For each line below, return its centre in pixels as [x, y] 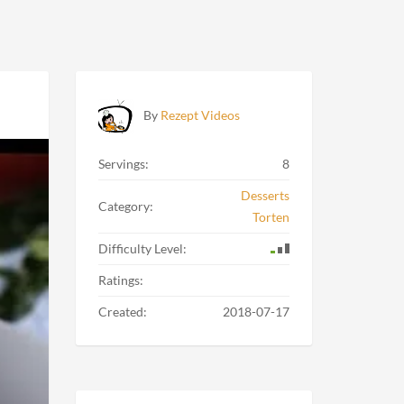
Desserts [265, 195]
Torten [271, 217]
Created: [122, 312]
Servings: [123, 164]
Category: [125, 206]
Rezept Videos [200, 115]
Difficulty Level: [142, 248]
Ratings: [120, 280]
